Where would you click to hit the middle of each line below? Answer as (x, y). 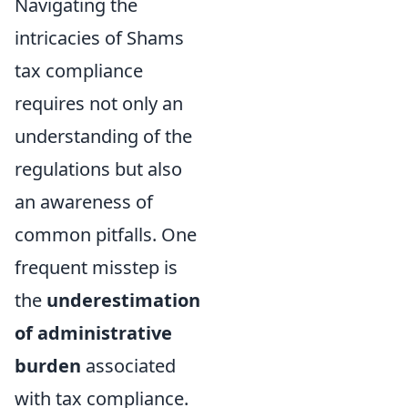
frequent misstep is (96, 267)
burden (48, 366)
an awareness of (84, 202)
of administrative (93, 333)
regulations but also (98, 169)
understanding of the (103, 136)
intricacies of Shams (99, 38)
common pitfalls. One (106, 235)
